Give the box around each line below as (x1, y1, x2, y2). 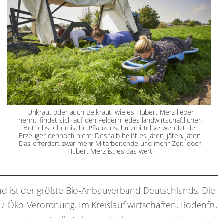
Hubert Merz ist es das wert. (67, 146, 154, 156)
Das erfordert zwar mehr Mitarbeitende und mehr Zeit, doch (18, 138, 202, 148)
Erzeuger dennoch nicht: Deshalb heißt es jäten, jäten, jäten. (18, 130, 202, 140)
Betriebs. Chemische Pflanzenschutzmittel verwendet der (23, 123, 198, 132)
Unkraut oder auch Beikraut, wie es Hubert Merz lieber (27, 107, 194, 117)
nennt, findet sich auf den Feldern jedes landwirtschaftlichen (18, 115, 202, 125)
